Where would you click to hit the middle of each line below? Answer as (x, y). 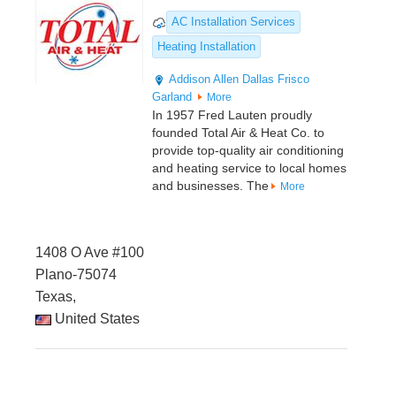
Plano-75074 (76, 275)
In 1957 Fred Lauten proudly (232, 115)
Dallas (258, 80)
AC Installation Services (233, 22)
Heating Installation (206, 47)
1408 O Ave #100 (90, 253)
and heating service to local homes (249, 168)
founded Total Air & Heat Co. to (238, 133)
